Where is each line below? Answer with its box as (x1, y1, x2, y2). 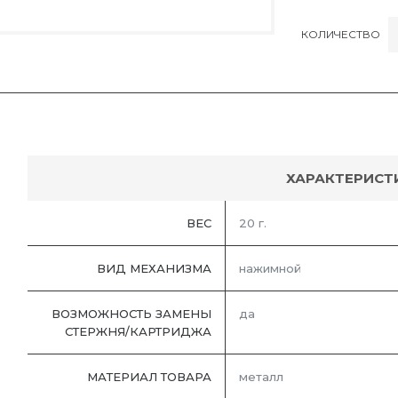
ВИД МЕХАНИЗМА (97, 261, 211, 276)
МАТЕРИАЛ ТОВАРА (87, 370, 211, 385)
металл (239, 370, 283, 385)
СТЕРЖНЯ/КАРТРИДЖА (65, 324, 211, 339)
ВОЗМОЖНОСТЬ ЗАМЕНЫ (52, 306, 211, 322)
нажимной (239, 261, 301, 276)
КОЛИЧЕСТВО (301, 27, 380, 41)
